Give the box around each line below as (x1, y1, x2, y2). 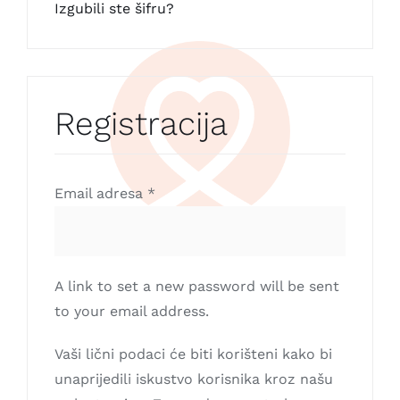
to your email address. (54, 302, 209, 320)
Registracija (54, 104, 228, 143)
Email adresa (54, 184, 147, 202)
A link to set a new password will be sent (54, 277, 339, 295)
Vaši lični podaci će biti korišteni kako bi (54, 345, 332, 362)
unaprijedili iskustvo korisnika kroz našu (54, 370, 333, 387)
